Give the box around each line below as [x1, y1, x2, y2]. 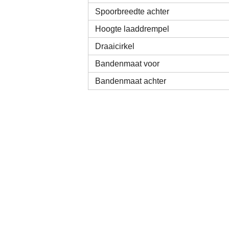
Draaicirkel [95, 42, 135, 51]
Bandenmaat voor [95, 59, 160, 68]
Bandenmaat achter [95, 77, 167, 85]
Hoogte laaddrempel [95, 25, 170, 33]
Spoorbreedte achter [95, 7, 170, 16]
